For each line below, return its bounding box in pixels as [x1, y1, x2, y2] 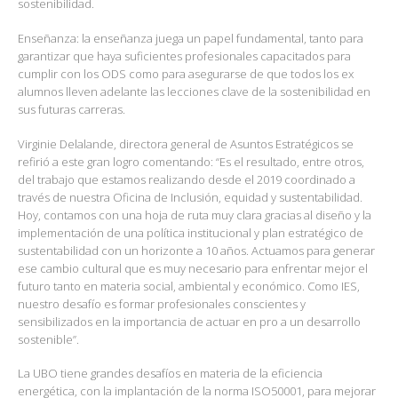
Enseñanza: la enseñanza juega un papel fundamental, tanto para [18, 30, 363, 47]
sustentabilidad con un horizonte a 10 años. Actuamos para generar [18, 242, 375, 259]
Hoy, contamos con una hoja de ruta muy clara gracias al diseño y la [18, 206, 371, 223]
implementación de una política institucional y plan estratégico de [18, 224, 363, 241]
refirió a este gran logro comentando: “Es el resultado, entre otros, [18, 153, 364, 170]
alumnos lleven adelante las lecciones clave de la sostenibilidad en [18, 84, 370, 100]
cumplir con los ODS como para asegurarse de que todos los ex [18, 66, 354, 83]
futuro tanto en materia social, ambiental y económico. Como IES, [18, 277, 360, 294]
